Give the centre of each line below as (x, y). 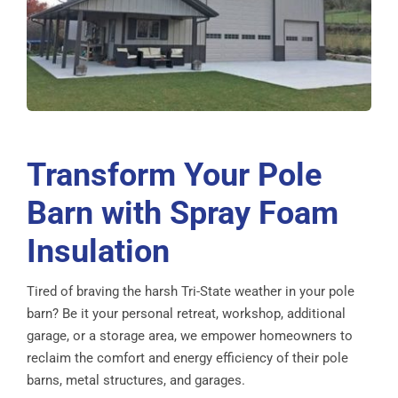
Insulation (98, 251)
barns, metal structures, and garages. (136, 380)
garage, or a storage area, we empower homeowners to (190, 335)
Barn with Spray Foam (183, 213)
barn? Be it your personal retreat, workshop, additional (186, 313)
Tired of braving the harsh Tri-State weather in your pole (191, 291)
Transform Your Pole (174, 175)
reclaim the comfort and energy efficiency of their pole (187, 358)
